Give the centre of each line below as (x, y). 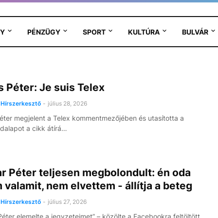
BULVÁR (195, 32)
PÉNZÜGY (44, 32)
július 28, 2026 (67, 103)
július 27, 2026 (67, 202)
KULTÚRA (144, 32)
